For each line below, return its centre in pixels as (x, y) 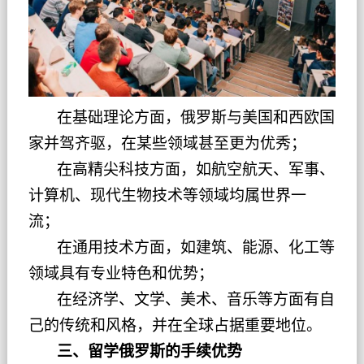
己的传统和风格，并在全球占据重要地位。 (175, 326)
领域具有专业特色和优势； (121, 274)
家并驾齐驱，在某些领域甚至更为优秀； (167, 144)
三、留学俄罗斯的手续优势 (135, 352)
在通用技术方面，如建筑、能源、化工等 (181, 248)
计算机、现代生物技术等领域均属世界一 (167, 196)
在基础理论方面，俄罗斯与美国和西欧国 (181, 118)
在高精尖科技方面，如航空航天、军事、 (181, 170)
